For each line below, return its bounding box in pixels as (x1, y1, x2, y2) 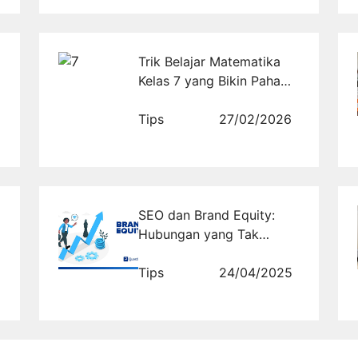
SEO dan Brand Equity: (138, 206, 276, 223)
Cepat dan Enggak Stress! (138, 91, 296, 108)
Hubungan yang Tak (138, 225, 260, 242)
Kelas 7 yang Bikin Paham (138, 72, 292, 89)
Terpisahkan (138, 245, 212, 261)
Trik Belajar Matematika (138, 53, 281, 70)
